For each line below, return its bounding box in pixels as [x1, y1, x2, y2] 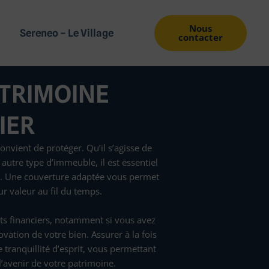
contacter [178, 31, 223, 43]
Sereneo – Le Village [20, 27, 114, 39]
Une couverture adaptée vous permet [5, 171, 159, 183]
